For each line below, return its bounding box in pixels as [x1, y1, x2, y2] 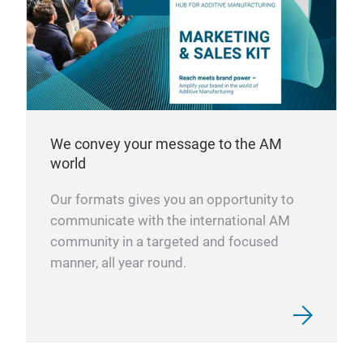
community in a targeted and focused [50, 233, 279, 250]
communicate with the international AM [50, 212, 290, 228]
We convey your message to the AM [50, 135, 282, 152]
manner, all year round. [50, 254, 186, 271]
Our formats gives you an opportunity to [50, 191, 294, 207]
